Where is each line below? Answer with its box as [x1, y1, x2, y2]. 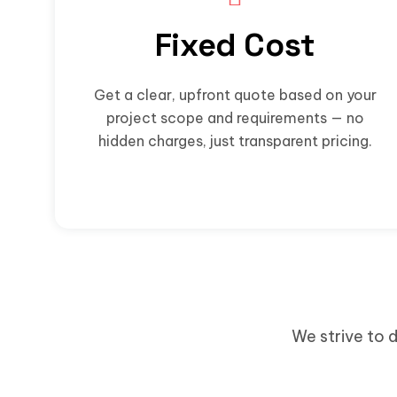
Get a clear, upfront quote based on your [93, 85, 377, 104]
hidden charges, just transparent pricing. [97, 131, 372, 150]
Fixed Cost [154, 24, 315, 66]
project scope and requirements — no [105, 108, 364, 127]
